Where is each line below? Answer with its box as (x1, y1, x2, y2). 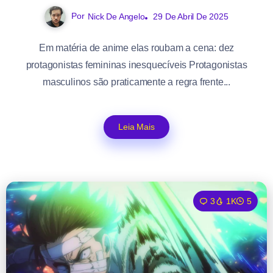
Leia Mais (118, 121, 155, 132)
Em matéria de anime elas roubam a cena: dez (38, 42, 235, 53)
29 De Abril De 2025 (153, 11, 229, 21)
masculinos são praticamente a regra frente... (43, 76, 230, 87)
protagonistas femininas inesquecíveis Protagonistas (26, 59, 247, 70)
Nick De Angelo (88, 11, 145, 21)
